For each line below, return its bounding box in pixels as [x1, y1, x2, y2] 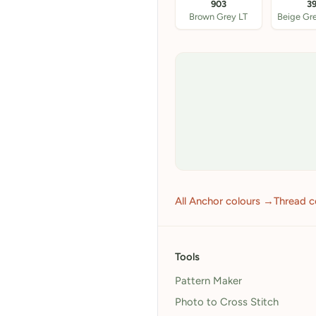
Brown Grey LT [189, 11, 248, 22]
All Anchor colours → [175, 195, 274, 207]
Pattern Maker [175, 274, 242, 287]
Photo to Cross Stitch [175, 296, 279, 308]
